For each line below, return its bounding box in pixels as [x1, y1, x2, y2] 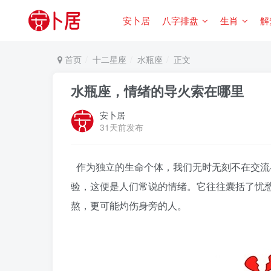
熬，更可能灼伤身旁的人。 [71, 198, 187, 212]
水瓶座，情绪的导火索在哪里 [71, 81, 244, 100]
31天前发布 [100, 121, 143, 133]
